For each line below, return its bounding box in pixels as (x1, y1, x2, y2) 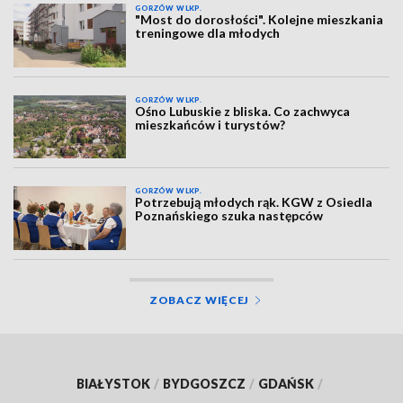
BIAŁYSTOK (76, 375, 150, 391)
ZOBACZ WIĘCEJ (148, 292, 250, 307)
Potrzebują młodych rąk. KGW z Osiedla (135, 194, 373, 210)
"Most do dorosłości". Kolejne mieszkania (135, 12, 384, 28)
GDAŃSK (258, 375, 314, 391)
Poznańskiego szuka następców (135, 208, 324, 224)
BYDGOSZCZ (163, 375, 246, 391)
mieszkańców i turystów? (135, 116, 286, 132)
